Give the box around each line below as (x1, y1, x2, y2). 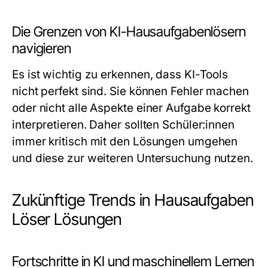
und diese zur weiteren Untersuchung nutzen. (12, 151, 253, 165)
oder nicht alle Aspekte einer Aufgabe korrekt (12, 101, 251, 115)
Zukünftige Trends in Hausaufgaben (12, 190, 254, 210)
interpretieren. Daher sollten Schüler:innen (12, 118, 234, 132)
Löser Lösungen (12, 209, 123, 229)
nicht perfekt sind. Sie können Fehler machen (12, 84, 249, 98)
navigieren (12, 40, 71, 57)
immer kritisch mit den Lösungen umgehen (12, 135, 238, 148)
